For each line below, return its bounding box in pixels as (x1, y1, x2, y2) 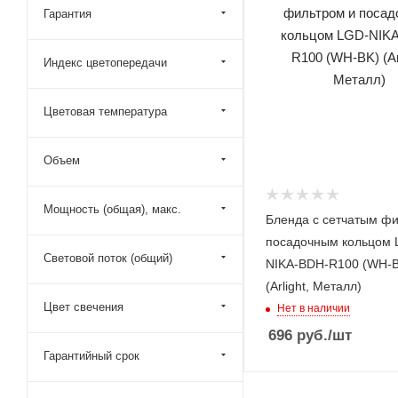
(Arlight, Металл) (266, 278, 362, 293)
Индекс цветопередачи (44, 56, 167, 69)
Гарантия (44, 7, 92, 20)
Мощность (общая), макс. (44, 203, 181, 216)
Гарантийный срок (44, 349, 139, 362)
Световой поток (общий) (44, 251, 172, 265)
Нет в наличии (277, 301, 350, 314)
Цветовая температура (44, 105, 167, 118)
